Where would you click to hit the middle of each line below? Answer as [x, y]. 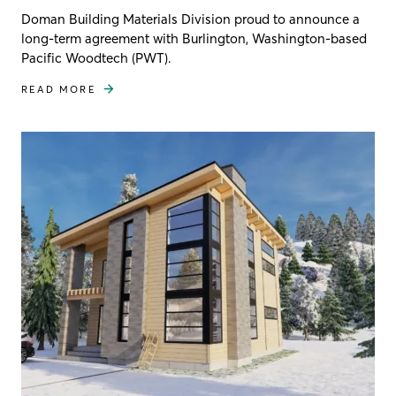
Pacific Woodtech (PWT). [96, 57]
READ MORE [59, 89]
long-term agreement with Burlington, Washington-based [194, 38]
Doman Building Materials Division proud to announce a [190, 19]
